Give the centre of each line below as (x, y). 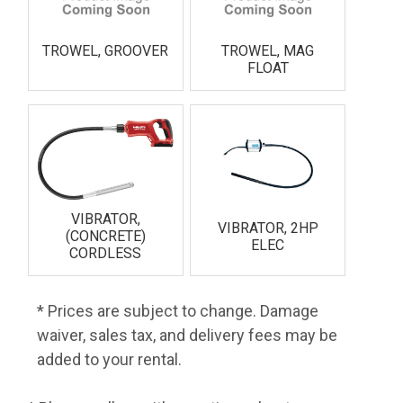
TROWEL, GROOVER (106, 51)
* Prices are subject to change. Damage (178, 311)
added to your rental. (110, 360)
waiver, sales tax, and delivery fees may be (188, 336)
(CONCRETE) (105, 237)
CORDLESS (106, 254)
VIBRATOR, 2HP (268, 228)
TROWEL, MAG (268, 51)
